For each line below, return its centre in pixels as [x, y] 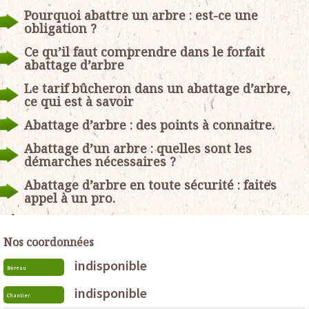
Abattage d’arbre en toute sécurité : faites [150, 185]
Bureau [17, 267]
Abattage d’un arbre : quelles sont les [138, 148]
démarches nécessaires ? [100, 161]
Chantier [18, 295]
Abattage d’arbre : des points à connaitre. [149, 124]
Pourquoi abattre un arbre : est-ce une [141, 15]
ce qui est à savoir [79, 101]
